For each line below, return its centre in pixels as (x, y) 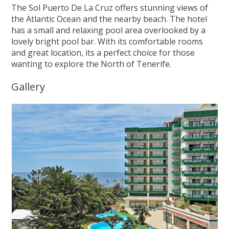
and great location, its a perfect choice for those (103, 53)
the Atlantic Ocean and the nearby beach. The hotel (109, 19)
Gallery (28, 87)
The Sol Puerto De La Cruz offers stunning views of (110, 8)
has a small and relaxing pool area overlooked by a (109, 30)
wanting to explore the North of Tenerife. (91, 64)
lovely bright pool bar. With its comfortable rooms (107, 42)
